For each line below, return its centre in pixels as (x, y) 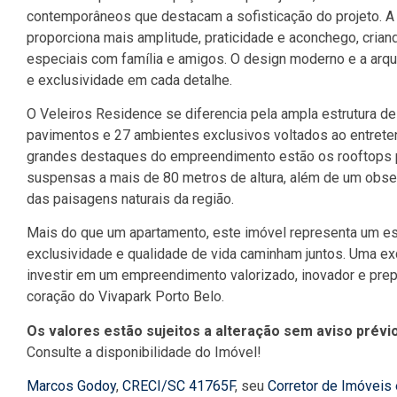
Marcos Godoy (71, 386)
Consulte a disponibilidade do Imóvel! (144, 352)
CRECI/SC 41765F (179, 386)
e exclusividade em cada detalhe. (129, 80)
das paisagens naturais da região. (130, 199)
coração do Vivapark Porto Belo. (125, 297)
